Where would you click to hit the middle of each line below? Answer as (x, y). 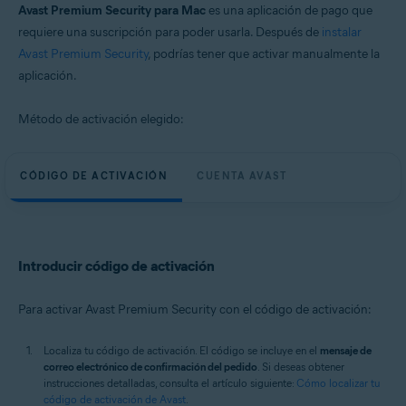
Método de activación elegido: (101, 119)
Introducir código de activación (116, 266)
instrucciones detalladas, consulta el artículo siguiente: (170, 383)
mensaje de (346, 350)
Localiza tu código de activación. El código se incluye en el (182, 350)
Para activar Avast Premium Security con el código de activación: (195, 309)
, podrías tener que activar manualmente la (264, 54)
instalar (342, 32)
